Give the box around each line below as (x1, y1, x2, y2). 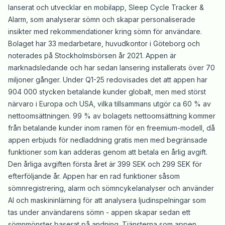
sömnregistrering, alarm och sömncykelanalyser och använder (8, 184, 214, 193)
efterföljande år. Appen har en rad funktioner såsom (8, 172, 180, 181)
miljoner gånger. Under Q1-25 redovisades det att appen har (8, 75, 207, 84)
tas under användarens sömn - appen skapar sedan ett (8, 208, 190, 217)
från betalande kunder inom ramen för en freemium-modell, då (8, 124, 215, 133)
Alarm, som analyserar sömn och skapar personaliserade (8, 15, 195, 24)
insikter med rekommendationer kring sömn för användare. (8, 27, 202, 36)
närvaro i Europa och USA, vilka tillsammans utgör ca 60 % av (8, 99, 211, 108)
